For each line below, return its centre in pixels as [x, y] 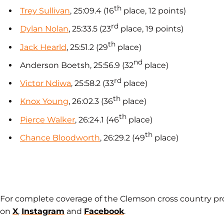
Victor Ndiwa [45, 83]
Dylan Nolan [44, 29]
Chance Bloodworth [60, 137]
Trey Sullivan [45, 11]
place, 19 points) [151, 29]
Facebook [104, 211]
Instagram [43, 211]
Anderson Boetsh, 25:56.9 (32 [77, 65]
